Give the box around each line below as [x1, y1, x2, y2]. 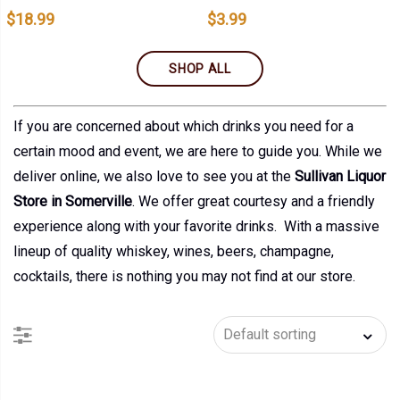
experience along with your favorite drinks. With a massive [13, 217, 379, 235]
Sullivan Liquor [295, 167, 386, 185]
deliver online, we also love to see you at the [13, 167, 295, 185]
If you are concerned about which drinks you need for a [13, 117, 354, 135]
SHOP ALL [169, 62, 231, 77]
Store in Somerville [13, 192, 132, 210]
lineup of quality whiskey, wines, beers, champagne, [13, 242, 334, 260]
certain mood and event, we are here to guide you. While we [13, 142, 382, 160]
